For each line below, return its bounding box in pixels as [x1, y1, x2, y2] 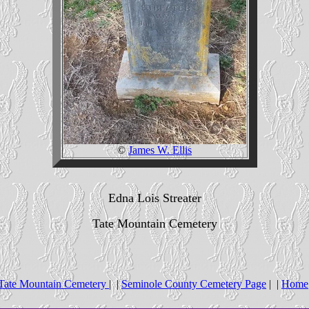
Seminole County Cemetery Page [121, 277, 266, 290]
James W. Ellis [128, 143, 192, 156]
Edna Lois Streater [108, 190, 201, 205]
